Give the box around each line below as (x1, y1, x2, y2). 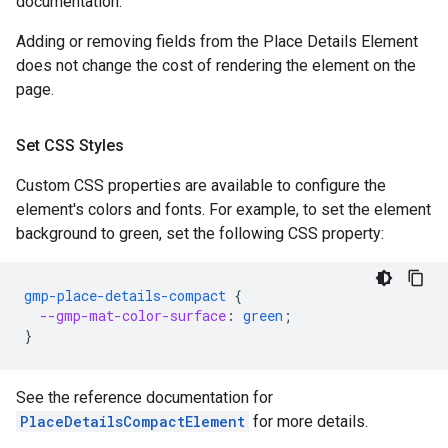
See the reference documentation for (16, 388, 273, 407)
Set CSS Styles (16, 136, 124, 155)
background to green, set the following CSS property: (16, 224, 384, 243)
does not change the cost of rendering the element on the (16, 56, 416, 75)
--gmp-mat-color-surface (40, 306, 226, 325)
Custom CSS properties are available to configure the (16, 176, 386, 195)
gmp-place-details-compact (24, 286, 226, 305)
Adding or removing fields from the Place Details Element (16, 32, 418, 51)
